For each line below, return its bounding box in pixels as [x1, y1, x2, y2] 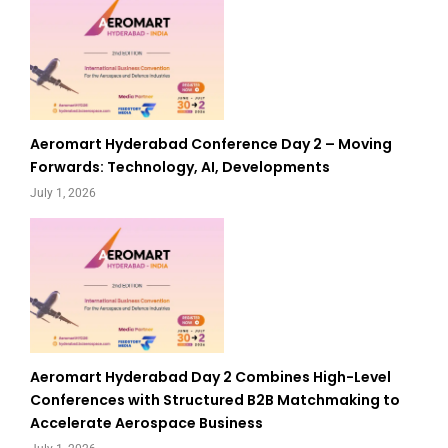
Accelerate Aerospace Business [30, 412, 263, 433]
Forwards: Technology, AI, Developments [30, 157, 330, 178]
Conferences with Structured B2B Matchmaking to [30, 389, 400, 410]
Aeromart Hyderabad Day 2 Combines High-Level [30, 366, 391, 387]
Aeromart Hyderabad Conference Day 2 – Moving [30, 134, 392, 155]
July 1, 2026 [30, 186, 96, 201]
